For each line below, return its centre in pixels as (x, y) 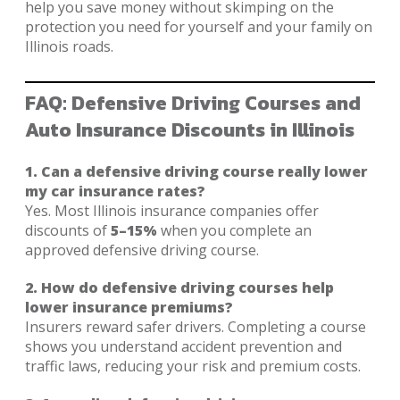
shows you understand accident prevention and (183, 346)
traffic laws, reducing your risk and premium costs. (193, 366)
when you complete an (234, 230)
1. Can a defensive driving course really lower (196, 171)
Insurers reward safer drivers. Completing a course (196, 326)
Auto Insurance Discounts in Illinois (190, 129)
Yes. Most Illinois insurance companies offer (172, 210)
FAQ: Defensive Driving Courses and (193, 103)
